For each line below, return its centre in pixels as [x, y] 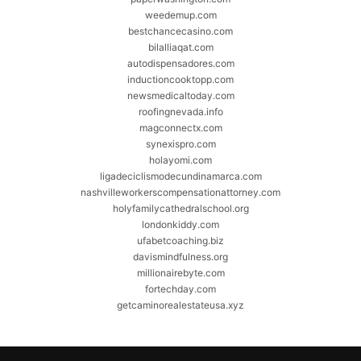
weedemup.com [180, 15]
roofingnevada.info [180, 112]
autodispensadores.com [180, 64]
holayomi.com [180, 160]
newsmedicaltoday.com [180, 96]
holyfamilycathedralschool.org [180, 209]
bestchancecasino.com [180, 31]
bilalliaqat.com [180, 48]
